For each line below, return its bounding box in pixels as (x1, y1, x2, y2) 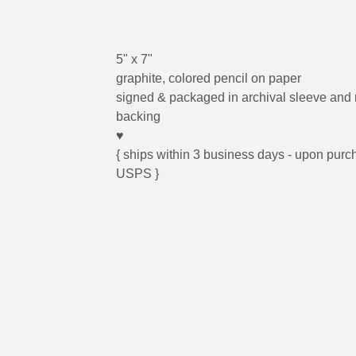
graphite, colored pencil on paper (116, 72, 301, 85)
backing (116, 110, 161, 123)
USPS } (116, 167, 159, 180)
